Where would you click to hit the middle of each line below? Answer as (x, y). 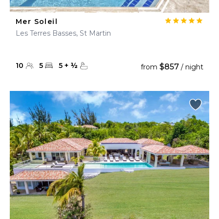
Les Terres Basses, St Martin (63, 33)
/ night (191, 67)
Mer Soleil (37, 22)
